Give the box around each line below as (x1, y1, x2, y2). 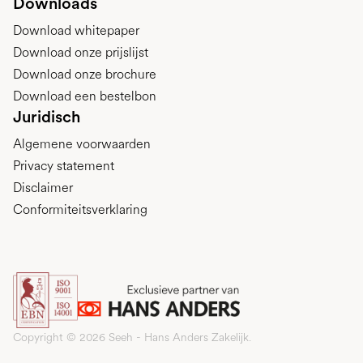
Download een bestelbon (13, 88, 156, 104)
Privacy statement (13, 157, 114, 173)
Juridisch (13, 106, 80, 126)
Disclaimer (13, 179, 73, 195)
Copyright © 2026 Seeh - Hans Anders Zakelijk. (13, 330, 251, 344)
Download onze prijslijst (13, 44, 148, 60)
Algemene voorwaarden (13, 135, 151, 152)
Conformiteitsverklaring (13, 201, 147, 217)
